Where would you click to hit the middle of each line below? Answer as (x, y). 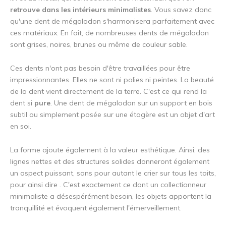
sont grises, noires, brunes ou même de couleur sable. (99, 45)
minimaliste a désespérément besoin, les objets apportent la (111, 196)
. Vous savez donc (181, 10)
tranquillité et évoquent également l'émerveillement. (96, 208)
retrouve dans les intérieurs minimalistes (80, 10)
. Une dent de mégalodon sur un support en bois (131, 103)
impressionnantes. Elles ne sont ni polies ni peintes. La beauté (112, 80)
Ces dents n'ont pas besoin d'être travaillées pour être (100, 68)
